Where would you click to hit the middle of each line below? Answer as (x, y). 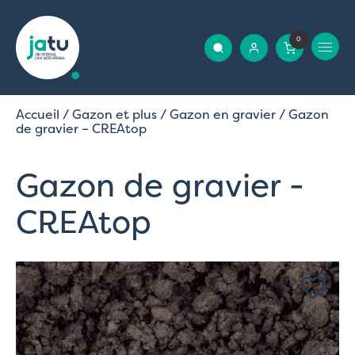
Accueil (38, 114)
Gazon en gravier (223, 114)
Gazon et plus (115, 114)
